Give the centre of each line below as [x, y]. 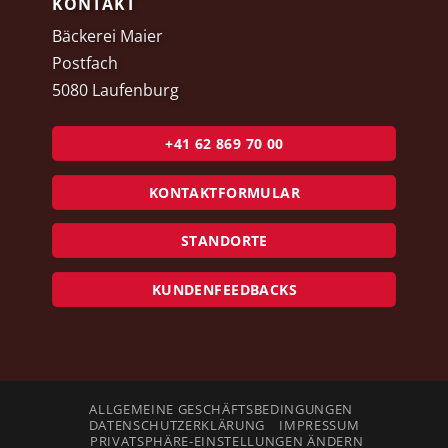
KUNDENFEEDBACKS [224, 290]
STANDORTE [224, 241]
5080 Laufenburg [116, 89]
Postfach [85, 62]
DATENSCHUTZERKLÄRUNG [176, 425]
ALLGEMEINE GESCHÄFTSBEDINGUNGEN [221, 409]
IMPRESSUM [319, 425]
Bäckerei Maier [108, 35]
